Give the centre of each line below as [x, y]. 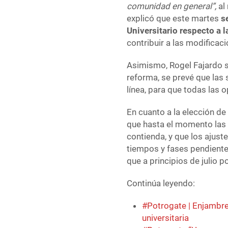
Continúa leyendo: [161, 183]
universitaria [166, 218]
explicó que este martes [174, 19]
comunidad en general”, [173, 6]
